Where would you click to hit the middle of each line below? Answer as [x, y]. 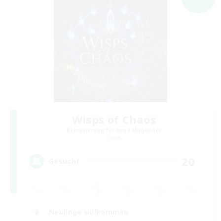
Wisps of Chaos [114, 119]
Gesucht [64, 161]
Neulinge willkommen [89, 212]
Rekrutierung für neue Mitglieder [114, 130]
